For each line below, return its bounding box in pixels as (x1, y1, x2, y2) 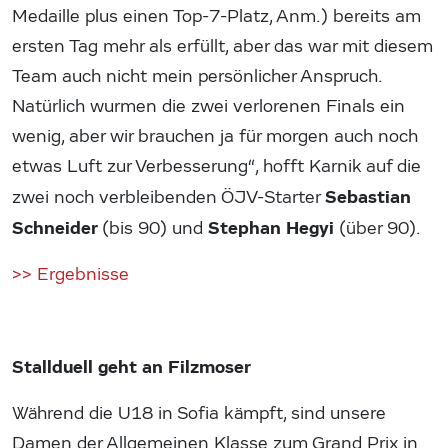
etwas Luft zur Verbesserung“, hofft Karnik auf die (12, 156, 421, 178)
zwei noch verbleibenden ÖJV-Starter (12, 187, 325, 209)
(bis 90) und (102, 218, 208, 240)
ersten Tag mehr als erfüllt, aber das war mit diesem (12, 36, 433, 58)
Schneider (12, 217, 102, 240)
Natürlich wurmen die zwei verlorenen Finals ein (12, 96, 405, 118)
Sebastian (325, 186, 411, 209)
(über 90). (334, 218, 421, 240)
